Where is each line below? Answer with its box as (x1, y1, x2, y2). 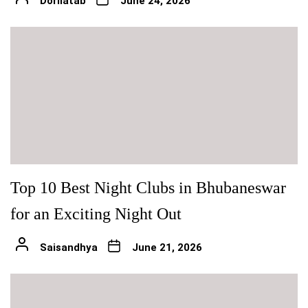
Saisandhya (39, 241, 98, 254)
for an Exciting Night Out (10, 204, 181, 223)
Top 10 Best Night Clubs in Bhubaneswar (10, 178, 286, 197)
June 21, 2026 (131, 241, 202, 254)
